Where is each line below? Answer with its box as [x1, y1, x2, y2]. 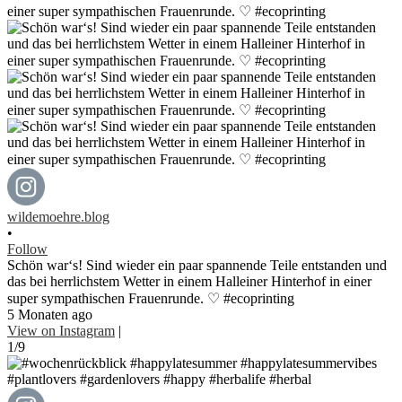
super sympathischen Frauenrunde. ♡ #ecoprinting [7, 290, 294, 306]
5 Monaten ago [7, 306, 92, 322]
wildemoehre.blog [7, 208, 109, 224]
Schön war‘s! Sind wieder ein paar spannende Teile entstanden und [7, 257, 387, 273]
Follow [7, 240, 48, 257]
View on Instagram [7, 322, 115, 338]
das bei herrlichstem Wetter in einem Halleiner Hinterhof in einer [7, 273, 371, 289]
